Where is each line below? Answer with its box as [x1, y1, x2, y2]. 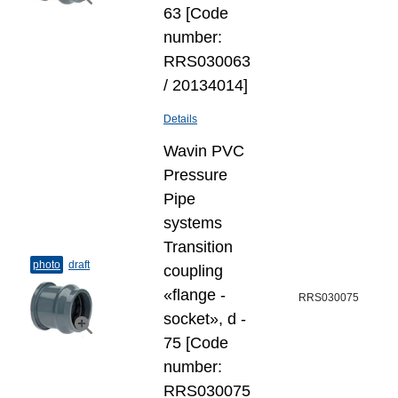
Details [163, 113, 197, 125]
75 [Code [163, 334, 228, 352]
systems [163, 214, 222, 232]
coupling [163, 262, 223, 280]
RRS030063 [163, 52, 251, 70]
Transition [163, 238, 233, 256]
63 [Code [163, 4, 228, 22]
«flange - [163, 286, 226, 304]
